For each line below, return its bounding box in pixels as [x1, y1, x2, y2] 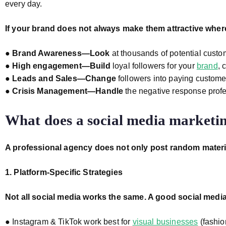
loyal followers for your [110, 62, 197, 70]
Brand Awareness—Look [12, 49, 110, 58]
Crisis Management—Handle [12, 87, 124, 95]
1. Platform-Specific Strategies [5, 168, 123, 177]
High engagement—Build [12, 62, 110, 70]
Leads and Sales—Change [12, 74, 116, 83]
